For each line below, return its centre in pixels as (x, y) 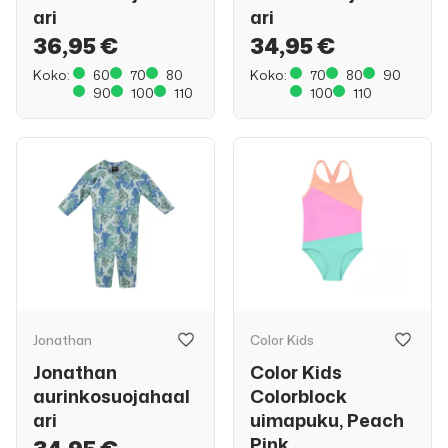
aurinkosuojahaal (111, 396)
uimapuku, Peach (327, 420)
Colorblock (298, 396)
